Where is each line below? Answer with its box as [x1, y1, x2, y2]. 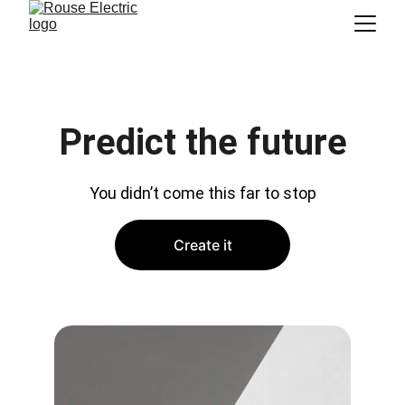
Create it [173, 236, 232, 254]
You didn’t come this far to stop [89, 184, 316, 202]
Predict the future [58, 121, 347, 164]
